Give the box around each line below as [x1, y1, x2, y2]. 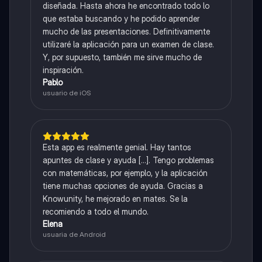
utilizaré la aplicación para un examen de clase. [42, 39, 214, 49]
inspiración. [42, 65, 84, 75]
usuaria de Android [42, 230, 106, 239]
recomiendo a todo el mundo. [42, 206, 149, 216]
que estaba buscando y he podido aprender [42, 13, 199, 23]
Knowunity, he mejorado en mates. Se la [42, 194, 188, 204]
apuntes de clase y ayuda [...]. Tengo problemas [42, 155, 214, 165]
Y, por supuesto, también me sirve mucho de [42, 52, 202, 62]
